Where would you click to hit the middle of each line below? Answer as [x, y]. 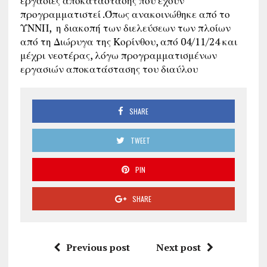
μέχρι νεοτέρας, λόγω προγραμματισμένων [118, 55]
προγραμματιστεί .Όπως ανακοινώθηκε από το [125, 14]
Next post [178, 248]
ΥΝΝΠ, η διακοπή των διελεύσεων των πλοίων [125, 28]
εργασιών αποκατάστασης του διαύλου [109, 69]
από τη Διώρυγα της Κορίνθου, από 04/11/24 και [128, 42]
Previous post [98, 248]
